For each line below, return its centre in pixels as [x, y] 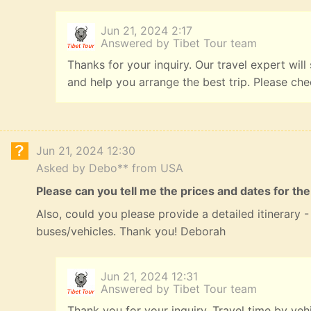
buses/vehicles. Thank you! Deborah [131, 232]
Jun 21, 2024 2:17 [146, 31]
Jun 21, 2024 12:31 [149, 277]
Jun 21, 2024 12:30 [86, 151]
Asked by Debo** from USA [110, 168]
